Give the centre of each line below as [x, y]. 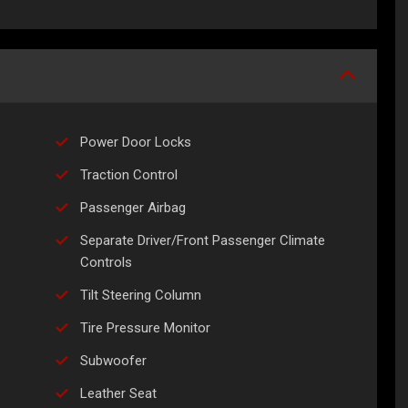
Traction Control [129, 175]
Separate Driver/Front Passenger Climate [203, 241]
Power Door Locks [136, 143]
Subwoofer [113, 361]
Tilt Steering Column [141, 296]
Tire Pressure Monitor [145, 328]
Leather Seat [118, 394]
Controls [106, 263]
